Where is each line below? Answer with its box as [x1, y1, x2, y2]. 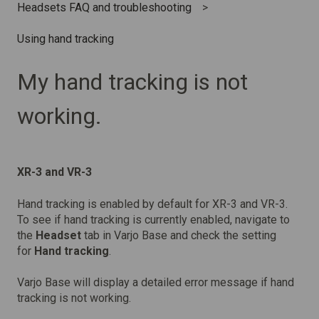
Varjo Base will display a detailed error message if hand [17, 276, 294, 290]
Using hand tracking [17, 32, 114, 46]
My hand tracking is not [17, 68, 248, 95]
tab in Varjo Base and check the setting [81, 228, 276, 242]
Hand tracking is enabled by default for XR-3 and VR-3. [17, 197, 288, 211]
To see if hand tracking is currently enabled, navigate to [17, 212, 290, 226]
